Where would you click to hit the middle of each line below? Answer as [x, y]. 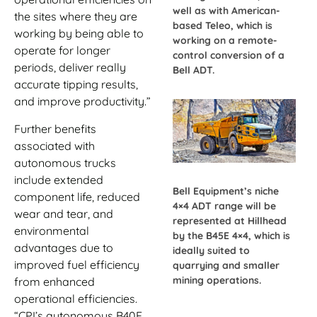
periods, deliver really [70, 68]
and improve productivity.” [82, 102]
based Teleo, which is [223, 25]
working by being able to [79, 34]
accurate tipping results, [76, 85]
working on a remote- [225, 40]
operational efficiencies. [76, 298]
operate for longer [62, 51]
